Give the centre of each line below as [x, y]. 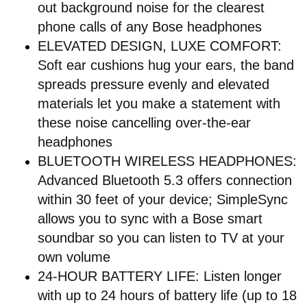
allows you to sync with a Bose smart [150, 218]
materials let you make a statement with [159, 103]
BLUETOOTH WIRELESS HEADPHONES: [167, 161]
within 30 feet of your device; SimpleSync [163, 199]
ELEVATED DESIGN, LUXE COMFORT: [160, 46]
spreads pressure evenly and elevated [153, 84]
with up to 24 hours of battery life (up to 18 [167, 295]
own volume [74, 257]
